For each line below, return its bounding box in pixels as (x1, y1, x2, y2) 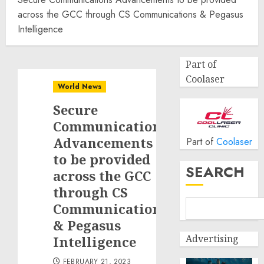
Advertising (186, 232, 239, 245)
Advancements (53, 134, 153, 151)
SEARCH (186, 161, 245, 182)
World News (58, 81, 101, 92)
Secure (53, 101, 98, 118)
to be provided (53, 150, 150, 168)
